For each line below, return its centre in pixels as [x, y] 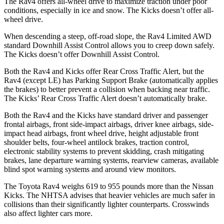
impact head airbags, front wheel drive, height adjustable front [101, 133]
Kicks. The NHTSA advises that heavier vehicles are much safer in [109, 195]
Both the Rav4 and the [40, 115]
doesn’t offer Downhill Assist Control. [98, 54]
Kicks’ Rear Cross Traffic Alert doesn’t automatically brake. [113, 98]
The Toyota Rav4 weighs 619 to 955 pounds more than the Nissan [109, 186]
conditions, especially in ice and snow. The [72, 10]
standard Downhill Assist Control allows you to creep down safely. [109, 45]
